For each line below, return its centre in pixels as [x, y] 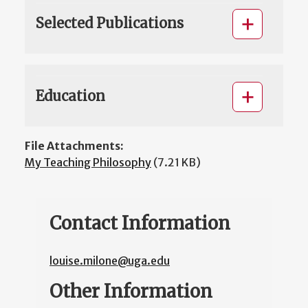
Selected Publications [110, 23]
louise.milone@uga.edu [110, 260]
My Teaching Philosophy [88, 162]
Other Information [131, 291]
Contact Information [140, 223]
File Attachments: [74, 145]
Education [70, 96]
